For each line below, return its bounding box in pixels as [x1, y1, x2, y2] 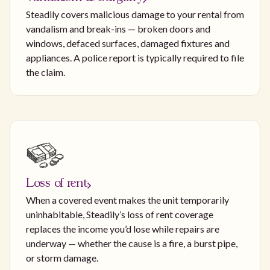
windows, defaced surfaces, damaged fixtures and [26, 37, 230, 49]
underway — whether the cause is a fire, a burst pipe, [26, 237, 237, 250]
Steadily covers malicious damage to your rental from [26, 8, 244, 20]
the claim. [26, 66, 65, 78]
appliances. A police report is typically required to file [26, 52, 244, 64]
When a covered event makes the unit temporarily [26, 194, 229, 206]
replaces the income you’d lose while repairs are [26, 223, 219, 235]
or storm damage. [26, 252, 98, 264]
